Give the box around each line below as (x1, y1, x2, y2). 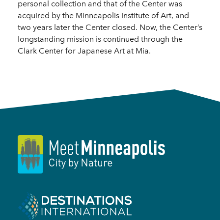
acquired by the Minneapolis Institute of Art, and (18, 10, 189, 20)
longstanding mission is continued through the (18, 34, 183, 44)
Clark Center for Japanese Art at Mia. (18, 46, 151, 55)
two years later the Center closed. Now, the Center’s (18, 22, 202, 32)
